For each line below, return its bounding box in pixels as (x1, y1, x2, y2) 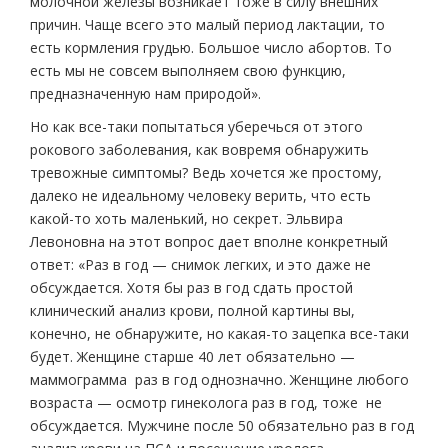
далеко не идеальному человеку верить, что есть (30, 185, 371, 205)
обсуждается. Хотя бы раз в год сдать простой (30, 277, 353, 297)
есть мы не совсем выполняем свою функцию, (30, 60, 346, 80)
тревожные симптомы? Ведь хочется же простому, (30, 162, 382, 182)
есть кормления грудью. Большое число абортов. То (30, 37, 392, 57)
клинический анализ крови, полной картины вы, (30, 300, 355, 320)
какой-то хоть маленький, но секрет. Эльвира (30, 208, 343, 228)
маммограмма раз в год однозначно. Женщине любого (30, 369, 409, 389)
